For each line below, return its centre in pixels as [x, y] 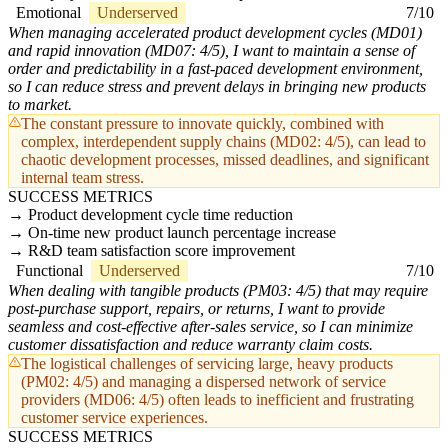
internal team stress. [82, 178]
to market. [40, 105]
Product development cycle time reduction [160, 215]
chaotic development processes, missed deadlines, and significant [225, 160]
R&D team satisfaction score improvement [161, 251]
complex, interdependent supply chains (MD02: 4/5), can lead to [223, 142]
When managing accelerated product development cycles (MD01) [215, 33]
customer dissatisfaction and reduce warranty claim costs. [190, 345]
